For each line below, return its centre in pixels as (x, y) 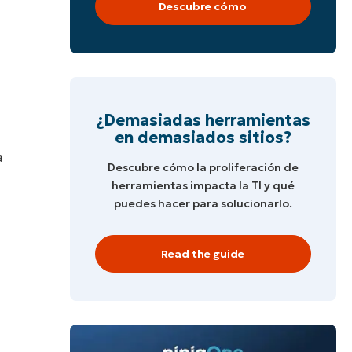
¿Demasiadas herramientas (203, 120)
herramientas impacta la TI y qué (203, 185)
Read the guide (203, 253)
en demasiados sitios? (203, 137)
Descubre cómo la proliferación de (203, 167)
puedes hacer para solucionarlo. (203, 203)
